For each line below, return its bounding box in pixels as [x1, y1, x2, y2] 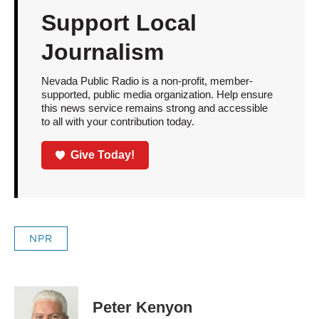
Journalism [41, 39, 164, 66]
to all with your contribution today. [41, 115, 194, 128]
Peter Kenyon [93, 298, 192, 316]
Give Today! [70, 148, 135, 161]
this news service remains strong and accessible [41, 102, 268, 115]
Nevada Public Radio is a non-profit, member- [41, 75, 253, 88]
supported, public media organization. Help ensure [41, 88, 273, 101]
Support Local [41, 10, 197, 36]
